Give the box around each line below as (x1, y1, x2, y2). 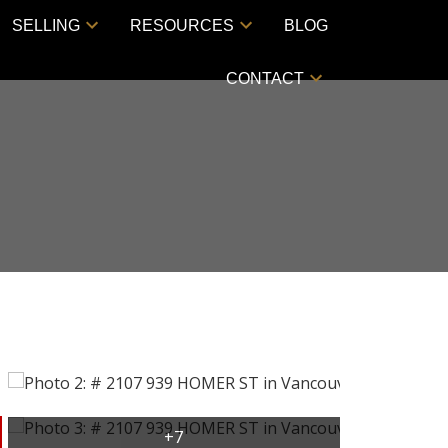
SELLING (12, 16, 81, 34)
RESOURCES (130, 16, 235, 34)
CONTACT (225, 70, 304, 88)
